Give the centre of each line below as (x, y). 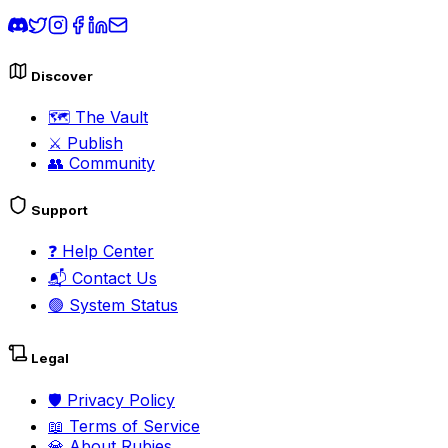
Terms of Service (132, 425)
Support (58, 210)
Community (109, 162)
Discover (60, 75)
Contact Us (112, 278)
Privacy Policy (118, 399)
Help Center (105, 251)
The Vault (109, 116)
